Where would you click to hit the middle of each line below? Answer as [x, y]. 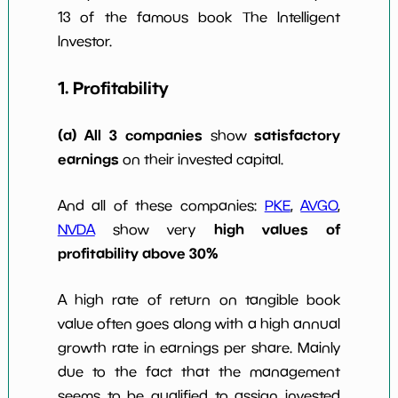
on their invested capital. [201, 159]
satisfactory [298, 135]
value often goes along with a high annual [199, 323]
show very [154, 229]
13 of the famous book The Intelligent [199, 16]
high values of [277, 229]
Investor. [84, 40]
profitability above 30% [137, 253]
